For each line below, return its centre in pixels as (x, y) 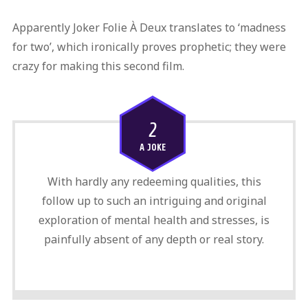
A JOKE (153, 147)
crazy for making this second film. (98, 66)
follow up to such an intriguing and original (154, 201)
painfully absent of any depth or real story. (154, 240)
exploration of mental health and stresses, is (154, 220)
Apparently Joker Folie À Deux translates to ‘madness (149, 28)
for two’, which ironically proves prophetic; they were (149, 47)
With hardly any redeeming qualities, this (154, 182)
